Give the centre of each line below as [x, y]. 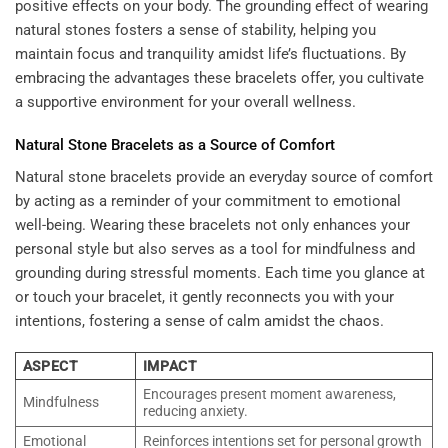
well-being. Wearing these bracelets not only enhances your [212, 224]
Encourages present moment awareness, [269, 394]
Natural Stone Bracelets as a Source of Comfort [175, 145]
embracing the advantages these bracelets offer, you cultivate [219, 77]
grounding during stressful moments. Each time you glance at [220, 272]
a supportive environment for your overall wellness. [185, 101]
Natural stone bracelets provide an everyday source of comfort [224, 176]
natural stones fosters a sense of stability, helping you [195, 29]
